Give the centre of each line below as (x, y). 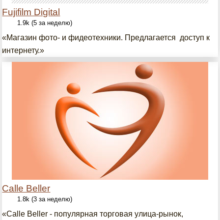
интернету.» (23, 50)
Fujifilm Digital (31, 12)
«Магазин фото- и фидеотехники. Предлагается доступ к (106, 38)
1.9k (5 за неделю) (45, 23)
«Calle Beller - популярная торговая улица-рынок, (93, 214)
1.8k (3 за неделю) (45, 199)
